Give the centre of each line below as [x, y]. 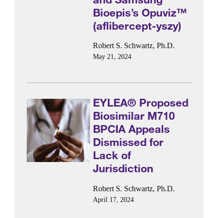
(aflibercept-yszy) [137, 25]
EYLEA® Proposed [141, 103]
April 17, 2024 [114, 200]
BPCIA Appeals [132, 129]
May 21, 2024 [112, 57]
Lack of [112, 155]
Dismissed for [128, 142]
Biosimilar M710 [134, 116]
